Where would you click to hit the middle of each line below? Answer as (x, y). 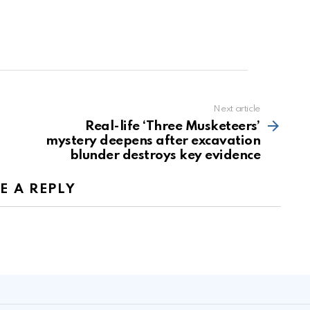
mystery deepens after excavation (153, 140)
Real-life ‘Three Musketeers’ (173, 126)
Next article (237, 109)
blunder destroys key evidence (165, 155)
